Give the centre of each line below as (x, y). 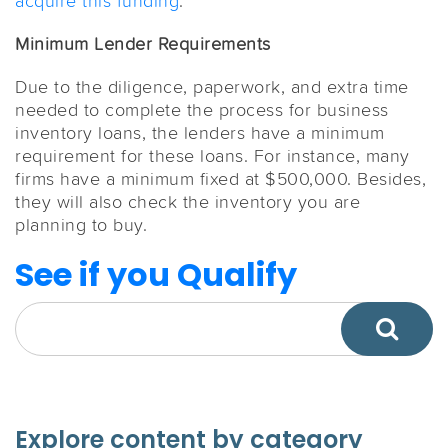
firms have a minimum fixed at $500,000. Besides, (220, 178)
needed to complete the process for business (202, 109)
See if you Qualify (156, 275)
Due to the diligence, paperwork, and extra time (212, 86)
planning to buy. (81, 224)
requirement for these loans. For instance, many (212, 155)
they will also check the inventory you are (187, 201)
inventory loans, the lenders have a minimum (200, 132)
